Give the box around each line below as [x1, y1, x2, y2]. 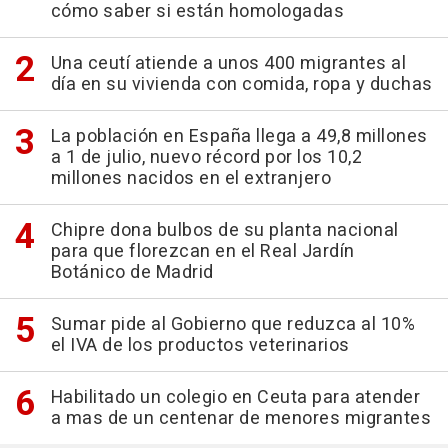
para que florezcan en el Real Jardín [50, 238, 355, 266]
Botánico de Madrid [50, 259, 214, 287]
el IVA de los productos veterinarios [50, 332, 350, 360]
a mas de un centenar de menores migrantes [50, 405, 431, 433]
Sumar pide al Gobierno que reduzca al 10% [50, 311, 415, 339]
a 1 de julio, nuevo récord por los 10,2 [50, 144, 362, 172]
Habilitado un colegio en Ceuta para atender [50, 384, 420, 412]
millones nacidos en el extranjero [50, 165, 331, 193]
